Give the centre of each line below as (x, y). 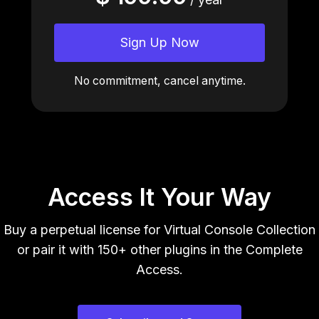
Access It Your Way (159, 197)
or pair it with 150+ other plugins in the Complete (159, 249)
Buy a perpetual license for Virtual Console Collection (159, 229)
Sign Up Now (159, 43)
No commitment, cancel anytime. (159, 81)
